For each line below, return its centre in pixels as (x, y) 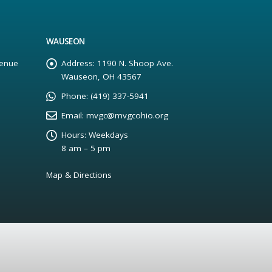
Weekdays (108, 135)
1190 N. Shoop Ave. (135, 63)
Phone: (75, 96)
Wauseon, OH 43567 (101, 76)
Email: (73, 115)
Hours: (74, 135)
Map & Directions (79, 175)
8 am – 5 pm (86, 148)
